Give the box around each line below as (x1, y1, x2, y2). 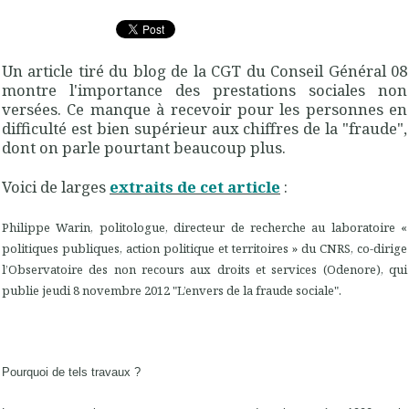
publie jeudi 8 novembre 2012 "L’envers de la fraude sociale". (2, 282, 341, 299)
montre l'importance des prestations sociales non (2, 79, 407, 100)
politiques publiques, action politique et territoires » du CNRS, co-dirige (2, 240, 407, 257)
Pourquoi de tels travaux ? (2, 364, 141, 379)
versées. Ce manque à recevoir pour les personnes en (2, 98, 407, 120)
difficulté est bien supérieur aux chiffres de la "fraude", (2, 117, 407, 139)
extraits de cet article (110, 175, 280, 197)
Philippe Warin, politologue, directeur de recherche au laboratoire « (2, 219, 407, 236)
